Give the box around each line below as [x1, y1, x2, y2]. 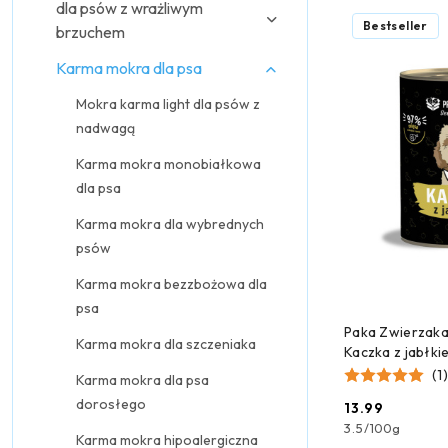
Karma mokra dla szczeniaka [76, 335, 256, 353]
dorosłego [76, 395, 146, 413]
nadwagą [76, 119, 135, 137]
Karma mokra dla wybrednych [76, 215, 264, 233]
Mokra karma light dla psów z [76, 95, 260, 113]
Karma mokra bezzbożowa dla [76, 275, 267, 293]
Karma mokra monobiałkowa [76, 155, 261, 173]
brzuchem [56, 22, 125, 42]
